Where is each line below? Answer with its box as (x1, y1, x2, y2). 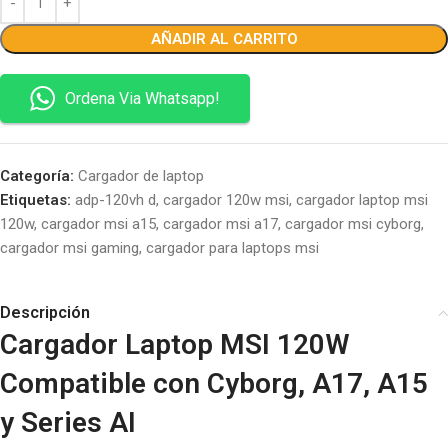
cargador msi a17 (163, 215, 278, 233)
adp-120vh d (75, 191, 156, 209)
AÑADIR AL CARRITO (150, 30, 298, 48)
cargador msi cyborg (285, 215, 421, 233)
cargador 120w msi (163, 191, 289, 209)
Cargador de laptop (78, 167, 204, 185)
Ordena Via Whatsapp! (65, 89, 220, 108)
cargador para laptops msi (146, 239, 319, 257)
